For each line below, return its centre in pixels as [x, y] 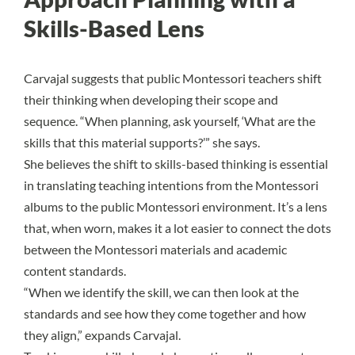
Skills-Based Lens [114, 28]
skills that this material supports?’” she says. [142, 142]
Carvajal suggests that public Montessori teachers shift [173, 78]
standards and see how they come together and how [165, 313]
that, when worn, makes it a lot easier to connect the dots [177, 227]
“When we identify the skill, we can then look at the [161, 292]
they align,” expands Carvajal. [102, 334]
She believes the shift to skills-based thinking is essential [176, 163]
